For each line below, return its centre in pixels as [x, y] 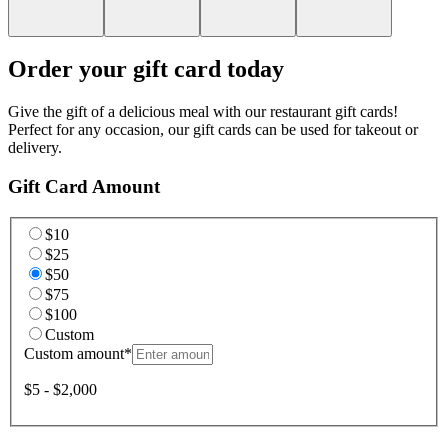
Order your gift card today [146, 69]
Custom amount [74, 354]
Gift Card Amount [84, 187]
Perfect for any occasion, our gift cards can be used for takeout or [213, 130]
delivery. [35, 148]
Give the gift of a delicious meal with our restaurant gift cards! [203, 112]
